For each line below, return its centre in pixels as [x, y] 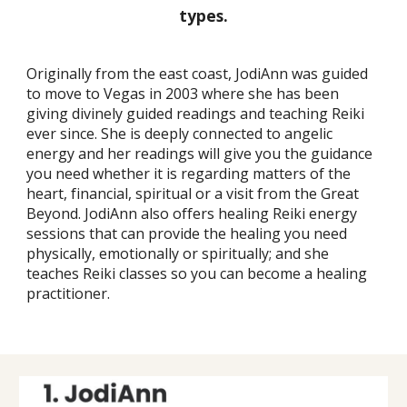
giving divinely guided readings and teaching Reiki [196, 114]
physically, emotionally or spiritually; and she [178, 254]
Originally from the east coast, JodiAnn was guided [198, 74]
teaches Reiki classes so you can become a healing [197, 274]
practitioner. [69, 294]
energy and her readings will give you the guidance [200, 154]
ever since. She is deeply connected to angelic [180, 134]
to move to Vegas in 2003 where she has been [183, 94]
